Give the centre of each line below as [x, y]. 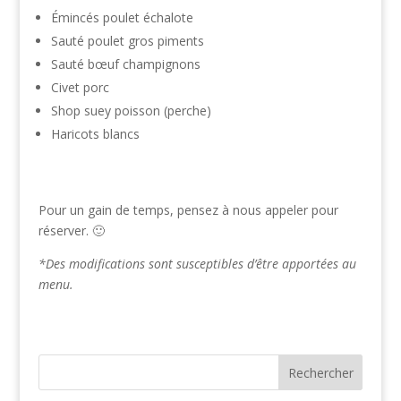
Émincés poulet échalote [122, 17]
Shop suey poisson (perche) [131, 110]
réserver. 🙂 [71, 230]
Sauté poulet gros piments [127, 40]
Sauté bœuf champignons [125, 64]
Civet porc [80, 87]
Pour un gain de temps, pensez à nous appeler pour [188, 209]
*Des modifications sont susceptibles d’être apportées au [197, 263]
